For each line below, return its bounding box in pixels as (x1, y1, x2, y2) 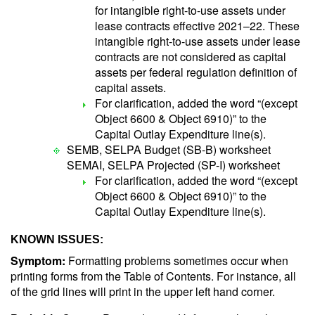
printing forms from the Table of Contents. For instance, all (11, 268, 296, 284)
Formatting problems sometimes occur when (68, 252, 288, 269)
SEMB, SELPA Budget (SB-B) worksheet (67, 141, 271, 157)
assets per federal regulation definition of (95, 64, 297, 80)
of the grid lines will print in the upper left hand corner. (11, 283, 275, 300)
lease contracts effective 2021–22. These (95, 18, 300, 34)
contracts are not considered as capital (95, 49, 286, 65)
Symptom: (11, 252, 68, 269)
